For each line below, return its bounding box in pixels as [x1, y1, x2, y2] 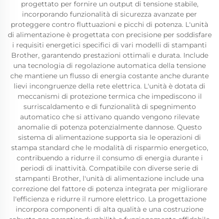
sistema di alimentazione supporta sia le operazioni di [18, 133, 201, 142]
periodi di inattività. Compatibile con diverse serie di [21, 164, 198, 173]
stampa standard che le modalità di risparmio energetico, [11, 143, 208, 152]
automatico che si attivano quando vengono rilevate [20, 112, 199, 121]
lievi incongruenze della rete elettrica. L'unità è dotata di [14, 82, 205, 90]
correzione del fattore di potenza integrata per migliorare [12, 184, 207, 193]
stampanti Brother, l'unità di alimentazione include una [15, 174, 204, 183]
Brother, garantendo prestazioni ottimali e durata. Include [11, 51, 208, 60]
